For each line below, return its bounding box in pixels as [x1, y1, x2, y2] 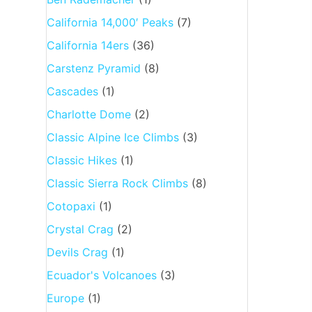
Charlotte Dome [46, 107, 131, 121]
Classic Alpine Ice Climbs [46, 130, 179, 144]
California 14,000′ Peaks [46, 15, 173, 29]
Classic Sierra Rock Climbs [46, 175, 188, 190]
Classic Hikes [46, 153, 117, 167]
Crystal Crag [46, 221, 114, 236]
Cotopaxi [46, 198, 95, 213]
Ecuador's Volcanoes [46, 267, 157, 282]
